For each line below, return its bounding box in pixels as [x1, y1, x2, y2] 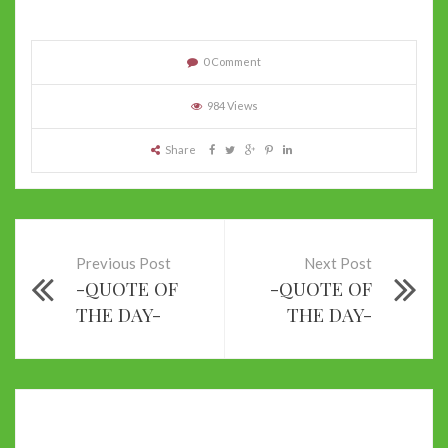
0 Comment [203, 54, 261, 68]
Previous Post [76, 253, 171, 272]
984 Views [206, 98, 258, 112]
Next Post [304, 253, 372, 272]
